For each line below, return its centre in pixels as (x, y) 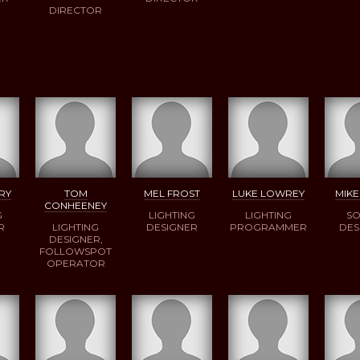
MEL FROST (172, 193)
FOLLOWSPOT (76, 251)
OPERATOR (76, 263)
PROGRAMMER (268, 227)
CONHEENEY (76, 205)
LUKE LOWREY (268, 193)
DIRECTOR (76, 10)
